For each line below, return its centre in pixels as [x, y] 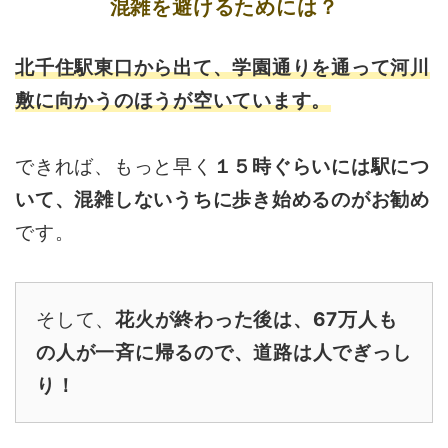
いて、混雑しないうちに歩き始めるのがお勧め [222, 200]
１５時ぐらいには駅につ [321, 167]
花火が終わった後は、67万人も [256, 320]
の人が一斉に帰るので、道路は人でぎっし [224, 353]
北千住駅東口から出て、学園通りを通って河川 [222, 68]
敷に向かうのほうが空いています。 [173, 101]
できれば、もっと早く [114, 167]
